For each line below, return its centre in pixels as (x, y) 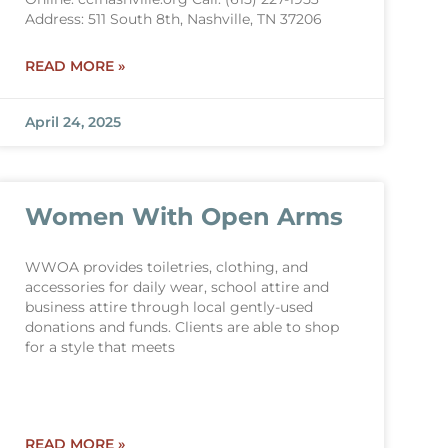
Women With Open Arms (183, 216)
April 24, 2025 (72, 122)
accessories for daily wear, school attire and (176, 287)
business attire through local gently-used (168, 307)
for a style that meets (99, 347)
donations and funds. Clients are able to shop (181, 327)
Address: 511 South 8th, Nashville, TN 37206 (173, 19)
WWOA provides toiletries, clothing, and (166, 267)
